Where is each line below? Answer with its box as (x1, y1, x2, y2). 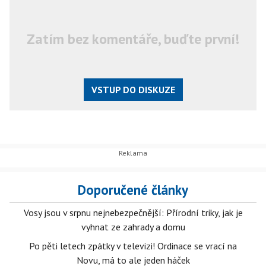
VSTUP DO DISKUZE (91, 83, 175, 96)
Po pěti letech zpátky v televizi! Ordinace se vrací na (29, 240, 237, 252)
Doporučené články (78, 181, 188, 198)
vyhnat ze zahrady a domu (81, 221, 185, 233)
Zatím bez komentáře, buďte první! (27, 29, 239, 48)
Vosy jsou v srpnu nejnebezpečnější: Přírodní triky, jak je (23, 207, 243, 218)
